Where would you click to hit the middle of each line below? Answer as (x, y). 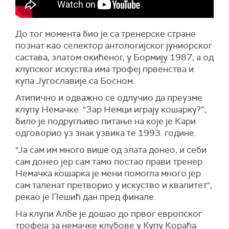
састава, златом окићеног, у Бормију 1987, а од (114, 58)
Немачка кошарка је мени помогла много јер (108, 174)
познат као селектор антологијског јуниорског (114, 46)
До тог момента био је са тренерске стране (107, 34)
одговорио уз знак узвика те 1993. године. (106, 133)
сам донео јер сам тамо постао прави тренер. (110, 162)
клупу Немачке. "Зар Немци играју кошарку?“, (111, 110)
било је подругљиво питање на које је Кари (106, 121)
